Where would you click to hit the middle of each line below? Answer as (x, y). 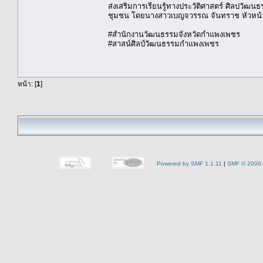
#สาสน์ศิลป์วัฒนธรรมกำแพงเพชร (163, 43)
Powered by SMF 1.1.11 (189, 164)
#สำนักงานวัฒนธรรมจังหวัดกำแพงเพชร (174, 34)
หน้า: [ (27, 83)
